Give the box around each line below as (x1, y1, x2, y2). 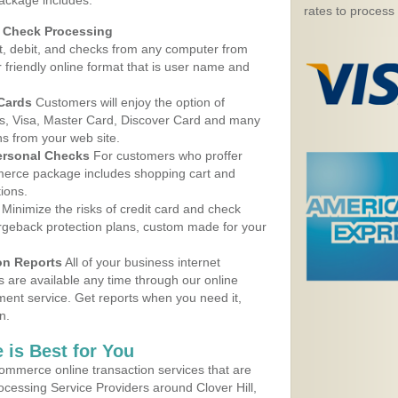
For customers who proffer (90, 148, 243, 163)
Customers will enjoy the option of (32, 95, 225, 109)
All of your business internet (62, 255, 220, 269)
